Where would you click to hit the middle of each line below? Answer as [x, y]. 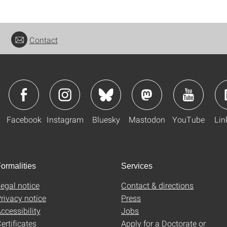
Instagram [65, 120]
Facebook [24, 120]
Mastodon [147, 120]
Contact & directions [158, 185]
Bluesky [106, 120]
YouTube [188, 120]
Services [137, 166]
